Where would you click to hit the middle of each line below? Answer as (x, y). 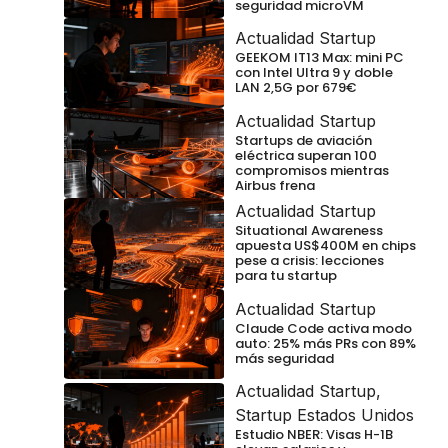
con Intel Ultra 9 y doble (314, 73)
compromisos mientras (312, 170)
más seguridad (284, 358)
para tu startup (286, 275)
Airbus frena (275, 185)
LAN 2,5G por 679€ (295, 88)
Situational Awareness (309, 230)
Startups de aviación (303, 140)
